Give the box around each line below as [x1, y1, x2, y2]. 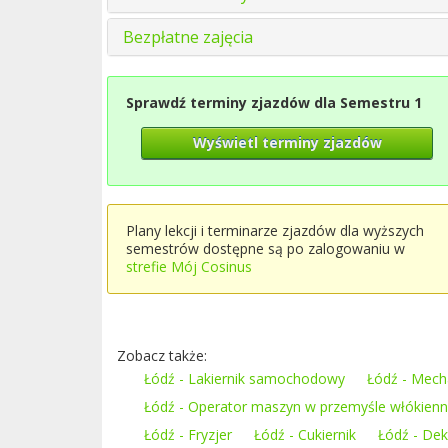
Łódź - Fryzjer [144, 425, 232, 444]
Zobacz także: [117, 346, 207, 365]
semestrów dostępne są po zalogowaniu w [126, 239, 405, 258]
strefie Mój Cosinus [126, 257, 252, 276]
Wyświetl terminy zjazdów [192, 133, 382, 152]
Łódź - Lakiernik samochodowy [144, 369, 345, 388]
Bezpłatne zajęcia [123, 26, 253, 48]
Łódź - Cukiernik [254, 425, 356, 444]
